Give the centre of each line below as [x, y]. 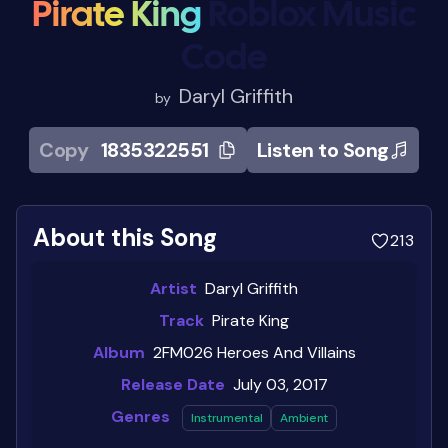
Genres [140, 416]
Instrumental [226, 417]
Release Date [172, 384]
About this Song [125, 237]
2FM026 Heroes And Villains [254, 352]
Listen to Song [322, 149]
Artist [173, 288]
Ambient [304, 417]
